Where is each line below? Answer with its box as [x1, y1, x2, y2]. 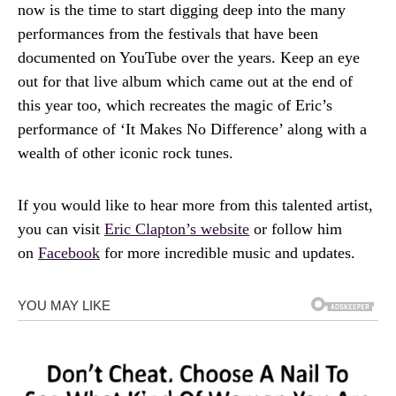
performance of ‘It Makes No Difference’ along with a [18, 119, 367, 138]
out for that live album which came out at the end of [18, 72, 353, 90]
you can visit [18, 219, 104, 238]
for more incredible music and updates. [100, 243, 355, 262]
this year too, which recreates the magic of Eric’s [18, 95, 332, 114]
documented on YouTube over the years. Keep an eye [18, 48, 360, 66]
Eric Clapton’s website [104, 219, 249, 238]
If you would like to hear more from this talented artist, [18, 195, 373, 214]
